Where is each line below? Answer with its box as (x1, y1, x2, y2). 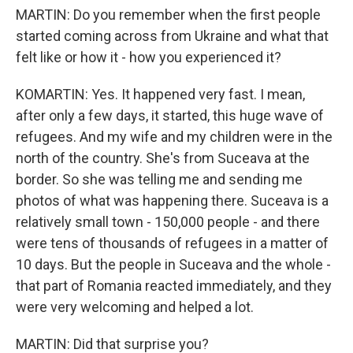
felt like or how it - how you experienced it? (16, 49, 281, 65)
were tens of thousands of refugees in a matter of (16, 235, 329, 251)
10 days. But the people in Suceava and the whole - (16, 256, 331, 273)
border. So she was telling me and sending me (16, 171, 303, 188)
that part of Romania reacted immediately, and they (16, 277, 332, 294)
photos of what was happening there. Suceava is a (16, 192, 329, 209)
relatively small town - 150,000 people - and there (16, 214, 320, 230)
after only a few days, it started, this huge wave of (16, 107, 324, 124)
